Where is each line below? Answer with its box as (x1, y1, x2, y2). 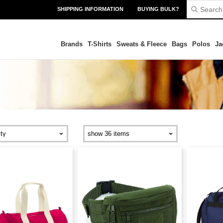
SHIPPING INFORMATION (57, 6, 123, 12)
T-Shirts (87, 40, 111, 48)
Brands (60, 40, 83, 48)
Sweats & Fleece (116, 40, 167, 48)
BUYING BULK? (137, 6, 179, 12)
